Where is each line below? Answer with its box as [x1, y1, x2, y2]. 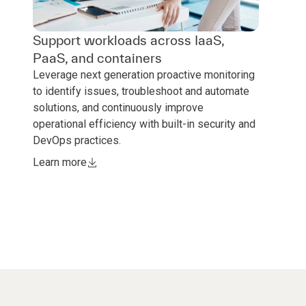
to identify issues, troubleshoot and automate [33, 84, 249, 98]
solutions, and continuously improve [33, 100, 204, 114]
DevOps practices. [33, 133, 121, 147]
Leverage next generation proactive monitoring [33, 68, 255, 81]
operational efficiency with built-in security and [33, 117, 255, 130]
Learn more [33, 155, 87, 169]
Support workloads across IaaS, [33, 32, 224, 48]
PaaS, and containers [33, 50, 162, 66]
